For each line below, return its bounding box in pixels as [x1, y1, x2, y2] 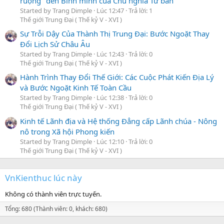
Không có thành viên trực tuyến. [5, 189, 101, 198]
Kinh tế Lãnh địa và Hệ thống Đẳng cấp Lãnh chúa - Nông [20, 115, 217, 126]
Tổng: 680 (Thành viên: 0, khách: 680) [5, 204, 107, 213]
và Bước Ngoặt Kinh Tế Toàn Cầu [20, 82, 131, 93]
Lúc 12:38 [96, 93, 124, 102]
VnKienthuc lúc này [5, 171, 82, 183]
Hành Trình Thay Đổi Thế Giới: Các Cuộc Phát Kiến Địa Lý [20, 72, 214, 82]
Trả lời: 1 [128, 5, 152, 15]
